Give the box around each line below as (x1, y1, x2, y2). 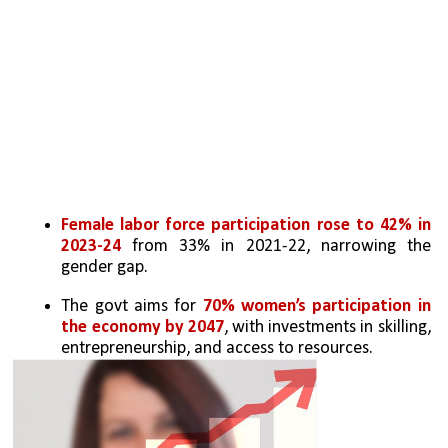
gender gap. (61, 258, 149, 278)
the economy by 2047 (61, 317, 224, 337)
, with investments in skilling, (223, 317, 431, 337)
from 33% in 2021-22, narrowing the (121, 237, 431, 257)
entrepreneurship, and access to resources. (61, 338, 374, 358)
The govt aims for (61, 296, 203, 316)
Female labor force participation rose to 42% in (61, 216, 431, 236)
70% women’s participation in (202, 296, 431, 316)
